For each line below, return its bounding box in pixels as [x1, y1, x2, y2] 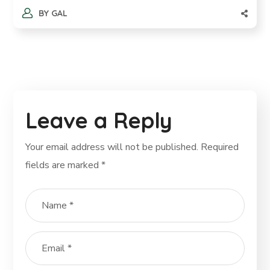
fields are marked [25, 159, 102, 172]
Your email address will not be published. [25, 140, 199, 154]
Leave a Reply [25, 107, 173, 134]
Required [201, 140, 239, 154]
